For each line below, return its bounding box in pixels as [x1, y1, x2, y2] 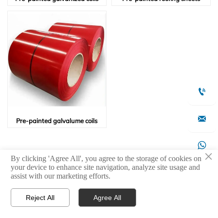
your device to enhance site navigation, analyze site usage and [11, 163, 200, 171]
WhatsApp [100, 202, 132, 210]
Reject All [26, 193, 55, 201]
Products [30, 202, 56, 210]
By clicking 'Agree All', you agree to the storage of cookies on [11, 154, 202, 163]
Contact [177, 202, 201, 210]
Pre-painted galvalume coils [16, 116, 98, 125]
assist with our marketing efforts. [11, 171, 111, 180]
